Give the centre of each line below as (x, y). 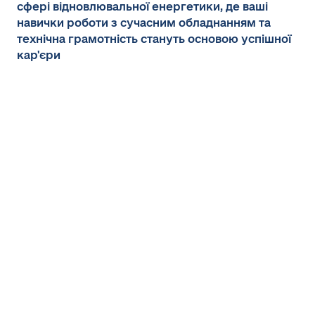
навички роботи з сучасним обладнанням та (144, 22)
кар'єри (39, 55)
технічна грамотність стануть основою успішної (154, 39)
